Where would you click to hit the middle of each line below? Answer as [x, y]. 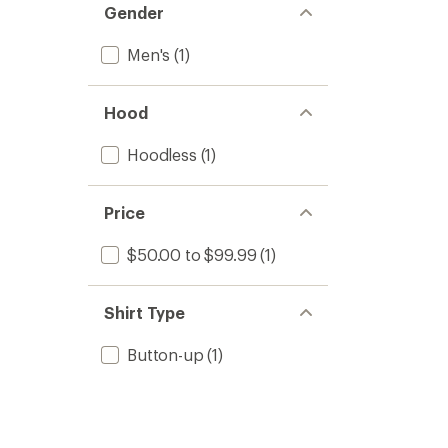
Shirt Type [145, 312]
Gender [134, 12]
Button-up [165, 354]
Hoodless [162, 154]
